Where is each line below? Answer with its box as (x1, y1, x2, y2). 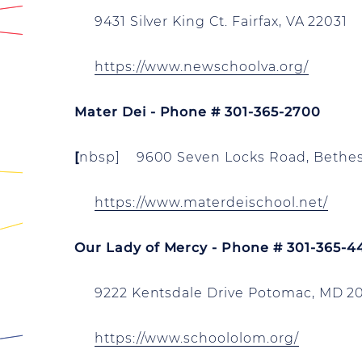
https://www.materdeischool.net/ (94, 195, 328, 210)
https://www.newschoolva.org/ (94, 59, 309, 74)
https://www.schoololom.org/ (94, 330, 299, 346)
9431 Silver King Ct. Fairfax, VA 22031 (74, 14, 348, 29)
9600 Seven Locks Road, (136, 149, 314, 165)
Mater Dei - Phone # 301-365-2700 (74, 104, 321, 120)
